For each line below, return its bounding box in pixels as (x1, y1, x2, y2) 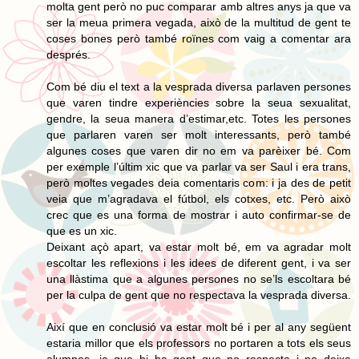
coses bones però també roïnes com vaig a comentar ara (46, 31, 351, 45)
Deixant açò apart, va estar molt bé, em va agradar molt (46, 240, 351, 253)
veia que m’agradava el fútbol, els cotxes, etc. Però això (46, 192, 351, 205)
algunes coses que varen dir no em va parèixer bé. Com (46, 143, 351, 157)
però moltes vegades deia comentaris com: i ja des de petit (46, 175, 351, 189)
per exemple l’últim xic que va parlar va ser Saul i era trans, (46, 159, 351, 173)
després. (46, 47, 91, 61)
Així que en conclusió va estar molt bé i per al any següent (46, 320, 351, 333)
